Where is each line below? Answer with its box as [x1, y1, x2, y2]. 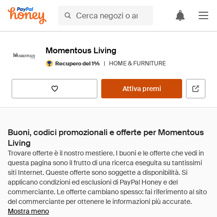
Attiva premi [122, 84, 161, 93]
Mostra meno [8, 207, 49, 216]
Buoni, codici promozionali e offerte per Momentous [8, 127, 204, 138]
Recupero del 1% [55, 60, 100, 67]
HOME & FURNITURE [109, 60, 166, 67]
